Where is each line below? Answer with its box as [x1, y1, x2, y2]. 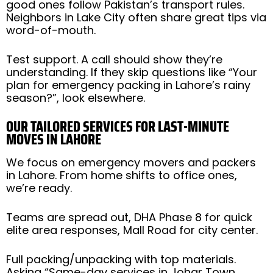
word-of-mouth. [6, 22, 96, 38]
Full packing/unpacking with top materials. [6, 251, 236, 267]
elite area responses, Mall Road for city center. [6, 222, 258, 238]
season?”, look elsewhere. [6, 90, 145, 105]
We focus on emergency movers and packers [6, 154, 256, 170]
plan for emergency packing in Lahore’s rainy [6, 77, 250, 93]
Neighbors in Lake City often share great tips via [6, 9, 266, 25]
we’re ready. [6, 180, 72, 196]
